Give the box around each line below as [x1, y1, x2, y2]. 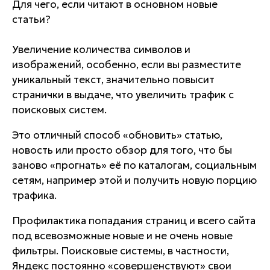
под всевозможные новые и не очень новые [12, 229, 233, 242]
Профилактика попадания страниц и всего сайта [12, 214, 256, 227]
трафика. [12, 189, 57, 202]
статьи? [12, 13, 51, 26]
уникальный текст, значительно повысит [12, 73, 215, 86]
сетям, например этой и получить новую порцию [12, 174, 257, 187]
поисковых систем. [12, 103, 107, 116]
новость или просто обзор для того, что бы [12, 143, 232, 157]
